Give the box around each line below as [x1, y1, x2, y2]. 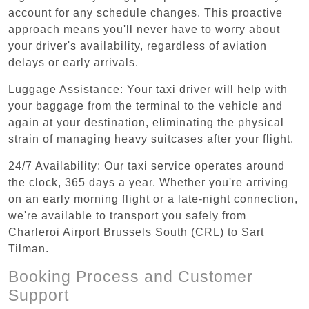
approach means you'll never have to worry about [8, 23, 280, 35]
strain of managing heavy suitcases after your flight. [8, 132, 294, 145]
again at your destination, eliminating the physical [8, 116, 284, 128]
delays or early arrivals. [8, 56, 139, 68]
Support [8, 286, 69, 304]
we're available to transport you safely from [8, 209, 246, 221]
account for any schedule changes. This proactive [8, 6, 283, 19]
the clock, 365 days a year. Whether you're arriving [8, 176, 288, 188]
